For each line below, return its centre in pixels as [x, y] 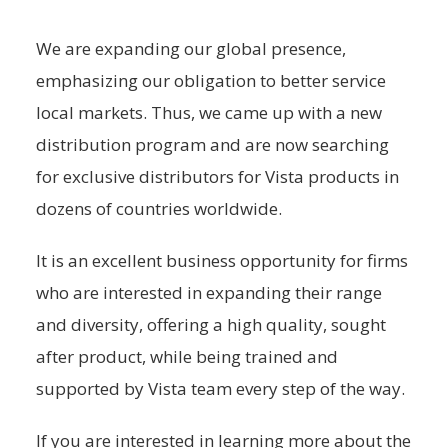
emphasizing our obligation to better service [211, 81]
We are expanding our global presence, [191, 49]
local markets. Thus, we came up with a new [209, 113]
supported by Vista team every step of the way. [220, 389]
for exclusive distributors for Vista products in [217, 177]
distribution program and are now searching [212, 145]
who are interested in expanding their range [209, 293]
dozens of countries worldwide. [159, 209]
